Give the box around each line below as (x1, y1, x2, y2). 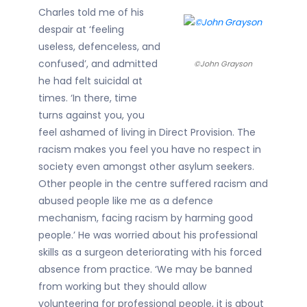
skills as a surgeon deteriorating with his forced (38, 245, 262, 259)
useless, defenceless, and (38, 40, 160, 53)
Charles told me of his (38, 5, 144, 19)
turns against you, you (38, 108, 145, 122)
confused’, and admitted (38, 57, 158, 71)
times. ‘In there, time (38, 91, 137, 105)
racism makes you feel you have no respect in (38, 143, 261, 156)
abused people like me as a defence (38, 194, 213, 208)
